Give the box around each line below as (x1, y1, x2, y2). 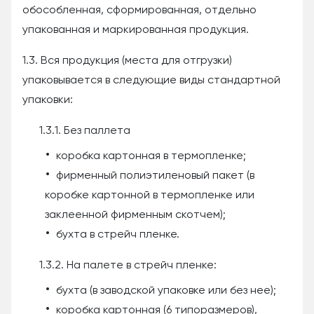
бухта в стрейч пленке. (56, 229, 179, 240)
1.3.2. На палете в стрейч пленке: (39, 260, 217, 271)
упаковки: (22, 95, 73, 106)
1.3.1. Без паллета (39, 125, 130, 137)
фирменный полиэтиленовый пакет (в (56, 170, 254, 182)
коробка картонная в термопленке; (56, 151, 246, 162)
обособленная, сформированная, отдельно (22, 5, 257, 16)
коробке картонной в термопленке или (45, 190, 254, 201)
